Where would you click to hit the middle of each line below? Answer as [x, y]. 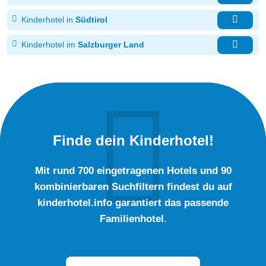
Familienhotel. [133, 219]
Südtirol [91, 20]
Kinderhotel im [48, 45]
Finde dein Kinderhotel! [133, 141]
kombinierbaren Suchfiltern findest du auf [133, 187]
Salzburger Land [111, 45]
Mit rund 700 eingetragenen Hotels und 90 [133, 171]
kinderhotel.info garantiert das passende [133, 203]
